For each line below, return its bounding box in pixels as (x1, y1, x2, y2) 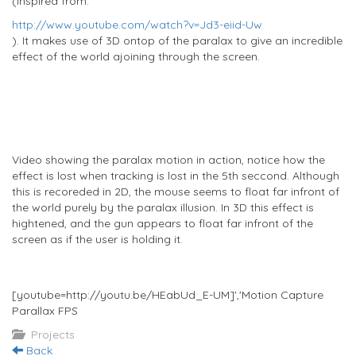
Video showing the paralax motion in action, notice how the (12, 152, 325, 167)
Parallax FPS (12, 303, 78, 318)
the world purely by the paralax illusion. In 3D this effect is (12, 199, 314, 215)
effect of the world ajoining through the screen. (12, 48, 260, 64)
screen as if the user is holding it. (12, 231, 183, 246)
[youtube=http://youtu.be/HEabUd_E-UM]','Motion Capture (12, 287, 323, 302)
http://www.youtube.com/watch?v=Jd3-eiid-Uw (12, 17, 262, 32)
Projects (28, 327, 75, 342)
